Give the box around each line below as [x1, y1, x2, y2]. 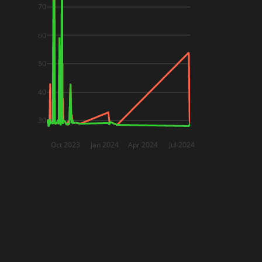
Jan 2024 [89, 140, 119, 150]
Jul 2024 [168, 140, 195, 150]
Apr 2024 [128, 140, 158, 150]
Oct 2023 [50, 140, 80, 150]
